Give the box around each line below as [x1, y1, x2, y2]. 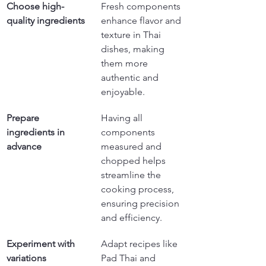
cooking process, [101, 183, 176, 195]
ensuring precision [101, 198, 182, 209]
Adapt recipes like [101, 238, 180, 249]
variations [7, 252, 46, 264]
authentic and [101, 72, 161, 83]
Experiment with [7, 238, 77, 249]
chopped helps [101, 155, 168, 166]
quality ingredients [7, 15, 85, 26]
